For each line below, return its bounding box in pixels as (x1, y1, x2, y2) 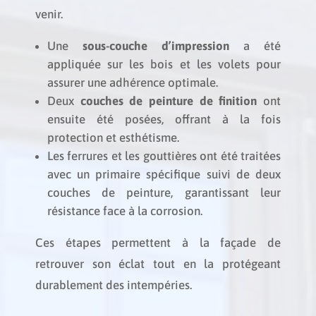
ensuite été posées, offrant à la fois (47, 112, 281, 126)
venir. (35, 7, 63, 21)
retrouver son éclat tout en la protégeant (35, 257, 281, 271)
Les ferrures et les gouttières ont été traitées (47, 149, 281, 163)
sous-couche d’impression (82, 39, 230, 53)
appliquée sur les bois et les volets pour (47, 57, 281, 71)
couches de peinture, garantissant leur (47, 186, 281, 200)
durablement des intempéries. (35, 278, 192, 292)
